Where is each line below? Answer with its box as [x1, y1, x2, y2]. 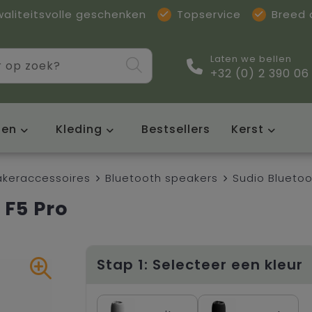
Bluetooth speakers [104, 170, 218, 185]
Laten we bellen [210, 52, 292, 66]
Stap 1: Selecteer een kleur [97, 254, 303, 274]
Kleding [55, 120, 102, 137]
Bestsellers [141, 120, 210, 137]
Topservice [177, 7, 241, 22]
